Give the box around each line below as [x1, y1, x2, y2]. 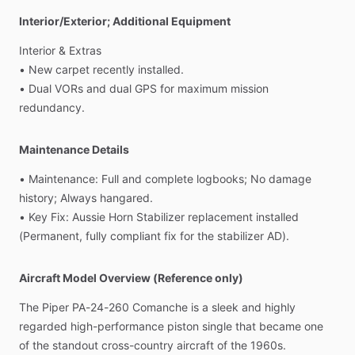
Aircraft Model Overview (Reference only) [19, 271, 243, 284]
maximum [177, 82, 227, 95]
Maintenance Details [19, 143, 129, 156]
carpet [55, 63, 90, 76]
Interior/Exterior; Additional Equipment [19, 14, 231, 28]
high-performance [71, 319, 164, 333]
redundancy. [19, 101, 85, 114]
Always [60, 191, 97, 204]
